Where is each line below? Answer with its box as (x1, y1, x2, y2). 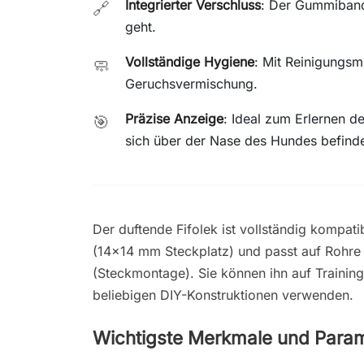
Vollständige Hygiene (125, 53, 254, 70)
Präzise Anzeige (125, 110, 223, 127)
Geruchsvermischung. (125, 75, 258, 92)
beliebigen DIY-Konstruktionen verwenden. (93, 286, 353, 303)
